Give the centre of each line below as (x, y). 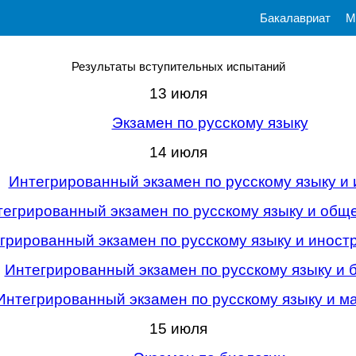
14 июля (178, 152)
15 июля (178, 329)
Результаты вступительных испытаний (178, 66)
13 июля (178, 93)
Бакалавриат (295, 17)
